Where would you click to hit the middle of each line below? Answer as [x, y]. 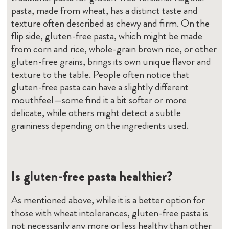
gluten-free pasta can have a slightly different [100, 87]
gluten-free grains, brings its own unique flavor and [111, 61]
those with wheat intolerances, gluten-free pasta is [110, 213]
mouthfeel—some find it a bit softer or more [99, 100]
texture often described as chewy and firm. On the [111, 23]
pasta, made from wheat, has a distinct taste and [105, 10]
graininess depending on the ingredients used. [100, 125]
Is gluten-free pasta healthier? [92, 176]
